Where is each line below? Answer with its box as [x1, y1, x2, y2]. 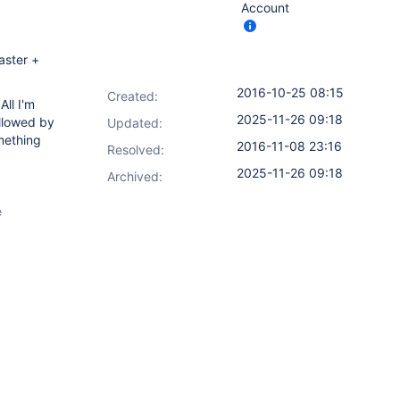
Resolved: [107, 142, 164, 157]
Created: [107, 88, 158, 104]
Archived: [107, 169, 162, 184]
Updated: [107, 115, 162, 130]
